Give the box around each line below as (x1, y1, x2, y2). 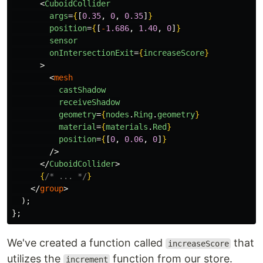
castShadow (59, 85, 106, 95)
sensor (49, 36, 77, 45)
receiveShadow (59, 97, 120, 107)
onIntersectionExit (49, 48, 134, 58)
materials (106, 122, 148, 131)
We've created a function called (7, 237, 166, 249)
